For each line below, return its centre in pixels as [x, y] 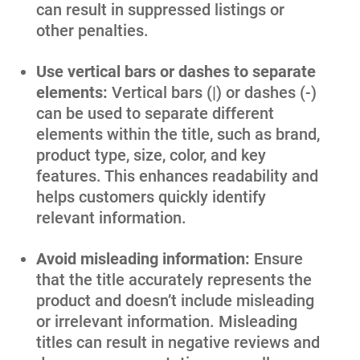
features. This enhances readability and [177, 176]
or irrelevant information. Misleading [167, 321]
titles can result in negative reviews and [178, 342]
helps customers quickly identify [151, 196]
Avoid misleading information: [145, 258]
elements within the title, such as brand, [178, 134]
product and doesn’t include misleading [175, 300]
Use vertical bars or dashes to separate [176, 71]
